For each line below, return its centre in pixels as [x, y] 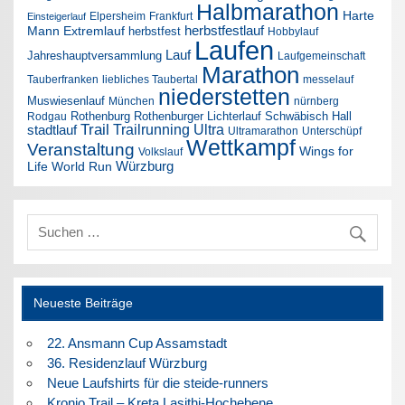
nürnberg [317, 102]
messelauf [329, 80]
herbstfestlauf [225, 31]
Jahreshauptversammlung [95, 56]
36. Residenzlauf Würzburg [127, 363]
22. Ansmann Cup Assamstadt [137, 343]
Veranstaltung [81, 150]
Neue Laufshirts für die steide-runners [157, 382]
